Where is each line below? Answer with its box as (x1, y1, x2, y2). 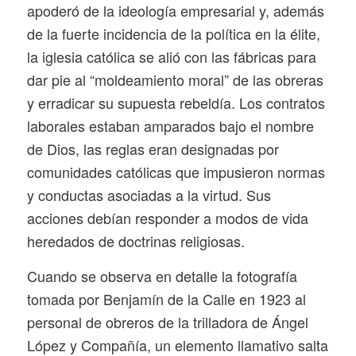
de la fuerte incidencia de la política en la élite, (26, 22, 320, 44)
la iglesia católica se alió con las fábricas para (26, 45, 316, 67)
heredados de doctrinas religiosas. (26, 230, 245, 251)
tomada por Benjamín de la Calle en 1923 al (26, 288, 306, 310)
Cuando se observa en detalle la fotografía (26, 265, 297, 287)
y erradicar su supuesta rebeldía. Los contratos (26, 91, 325, 113)
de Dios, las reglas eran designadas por (26, 137, 279, 159)
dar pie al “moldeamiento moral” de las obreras (26, 68, 323, 90)
